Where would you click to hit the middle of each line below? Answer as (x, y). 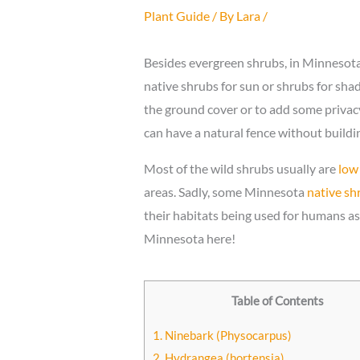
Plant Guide (176, 15)
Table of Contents (277, 300)
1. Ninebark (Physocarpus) (222, 335)
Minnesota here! (189, 238)
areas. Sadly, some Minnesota (225, 191)
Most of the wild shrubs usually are (241, 168)
